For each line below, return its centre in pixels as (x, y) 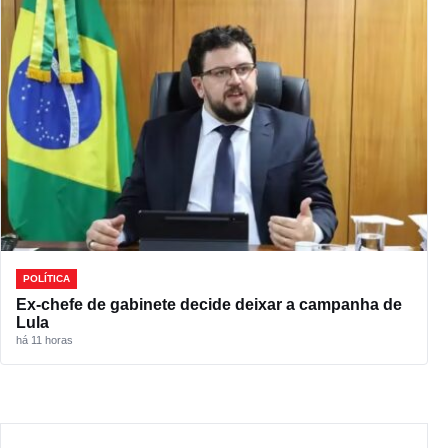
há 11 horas (44, 339)
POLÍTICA (46, 278)
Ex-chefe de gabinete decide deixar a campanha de (209, 304)
